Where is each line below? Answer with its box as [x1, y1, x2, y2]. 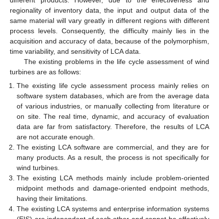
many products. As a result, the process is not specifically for [17, 153, 209, 161]
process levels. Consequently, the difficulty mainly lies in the [10, 26, 209, 35]
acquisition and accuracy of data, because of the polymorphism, [10, 37, 209, 45]
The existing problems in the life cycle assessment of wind [23, 57, 209, 66]
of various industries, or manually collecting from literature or [17, 102, 209, 110]
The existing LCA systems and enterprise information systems [17, 205, 209, 213]
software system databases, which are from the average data [17, 92, 209, 100]
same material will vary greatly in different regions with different [10, 16, 209, 24]
